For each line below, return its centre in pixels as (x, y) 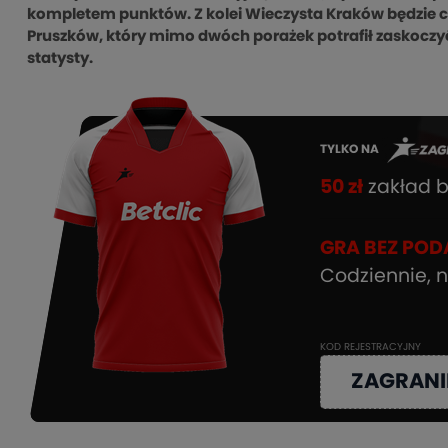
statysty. (60, 59)
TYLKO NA (351, 149)
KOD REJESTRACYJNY (371, 347)
